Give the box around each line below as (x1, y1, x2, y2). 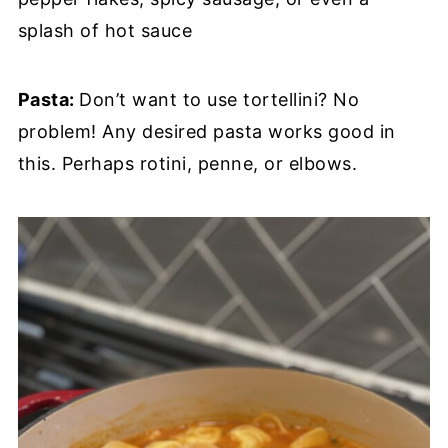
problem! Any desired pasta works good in (17, 121, 396, 142)
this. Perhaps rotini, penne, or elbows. (17, 153, 358, 174)
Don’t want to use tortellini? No (79, 89, 360, 110)
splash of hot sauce (17, 20, 193, 41)
